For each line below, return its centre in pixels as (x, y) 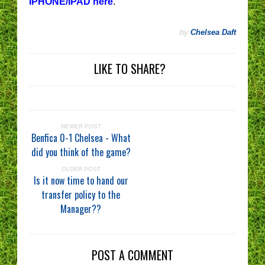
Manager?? (81, 209)
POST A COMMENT (132, 255)
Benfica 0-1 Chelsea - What (81, 138)
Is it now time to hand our (81, 180)
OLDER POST (81, 169)
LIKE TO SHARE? (130, 69)
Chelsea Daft (213, 32)
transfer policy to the (81, 195)
